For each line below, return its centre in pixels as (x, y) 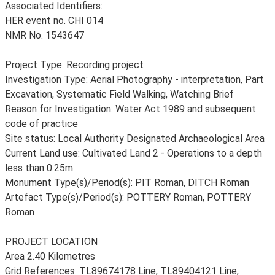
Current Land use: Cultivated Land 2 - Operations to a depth (134, 153)
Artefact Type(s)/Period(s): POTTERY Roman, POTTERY (128, 197)
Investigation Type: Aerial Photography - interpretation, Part (134, 79)
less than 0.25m (39, 168)
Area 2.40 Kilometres (50, 256)
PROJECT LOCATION (51, 242)
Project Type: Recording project (74, 65)
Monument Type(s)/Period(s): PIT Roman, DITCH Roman (127, 183)
